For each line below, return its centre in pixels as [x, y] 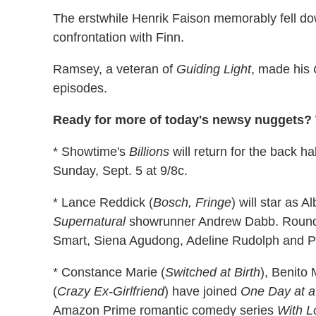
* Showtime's [91, 151]
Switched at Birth [213, 272]
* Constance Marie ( [109, 272]
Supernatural [89, 221]
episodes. [80, 88]
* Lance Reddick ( [103, 202]
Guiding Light [214, 69]
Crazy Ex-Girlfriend [111, 291]
